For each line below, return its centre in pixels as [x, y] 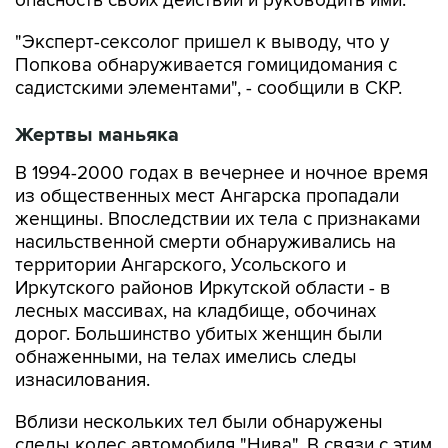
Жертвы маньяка [97, 135]
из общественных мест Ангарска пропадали [207, 196]
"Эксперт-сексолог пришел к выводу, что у [202, 42]
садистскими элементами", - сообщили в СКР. [208, 88]
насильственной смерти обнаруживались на [205, 242]
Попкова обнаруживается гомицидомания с [206, 65]
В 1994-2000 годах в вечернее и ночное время [221, 173]
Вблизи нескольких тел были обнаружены [199, 422]
